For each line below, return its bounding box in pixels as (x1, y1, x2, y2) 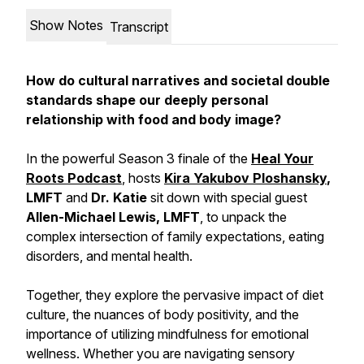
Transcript (110, 19, 168, 35)
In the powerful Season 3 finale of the (26, 150, 251, 167)
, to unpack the (200, 209, 287, 225)
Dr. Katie (91, 189, 147, 206)
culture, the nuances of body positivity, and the (26, 306, 299, 323)
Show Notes (29, 17, 103, 33)
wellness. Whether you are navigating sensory (26, 345, 295, 362)
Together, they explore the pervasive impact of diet (26, 287, 323, 303)
